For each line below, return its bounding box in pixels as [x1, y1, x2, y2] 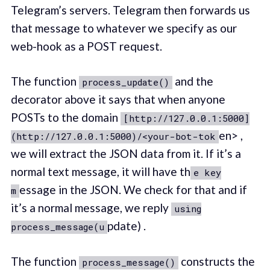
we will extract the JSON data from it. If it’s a [10, 146, 241, 161]
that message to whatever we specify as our [10, 20, 237, 35]
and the [172, 74, 213, 89]
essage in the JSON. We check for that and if [19, 183, 247, 197]
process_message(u [10, 221, 104, 233]
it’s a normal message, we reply [10, 201, 171, 215]
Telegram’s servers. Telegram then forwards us [10, 2, 250, 17]
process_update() [81, 76, 169, 89]
